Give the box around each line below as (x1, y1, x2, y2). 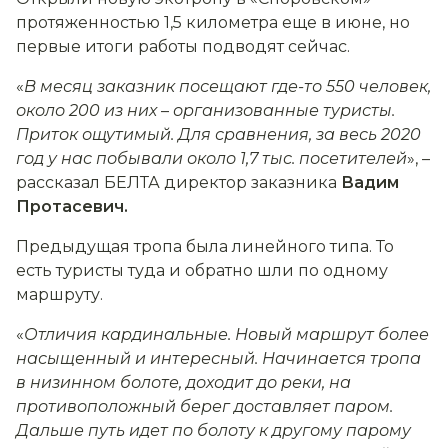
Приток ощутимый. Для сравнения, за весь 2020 (16, 125, 421, 145)
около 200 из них (16, 101, 161, 121)
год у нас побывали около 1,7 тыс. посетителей (16, 149, 407, 169)
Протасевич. (16, 197, 128, 217)
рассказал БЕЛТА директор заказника (16, 173, 337, 193)
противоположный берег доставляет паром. (16, 397, 393, 417)
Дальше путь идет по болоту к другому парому (16, 421, 411, 441)
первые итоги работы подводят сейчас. (16, 37, 350, 57)
